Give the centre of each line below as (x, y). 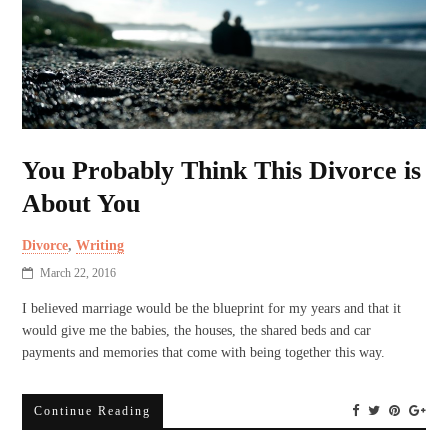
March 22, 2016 (78, 272)
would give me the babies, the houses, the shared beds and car (197, 330)
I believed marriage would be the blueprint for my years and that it (212, 308)
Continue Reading (93, 410)
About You (81, 203)
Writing (100, 245)
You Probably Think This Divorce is (222, 170)
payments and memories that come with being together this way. (204, 352)
